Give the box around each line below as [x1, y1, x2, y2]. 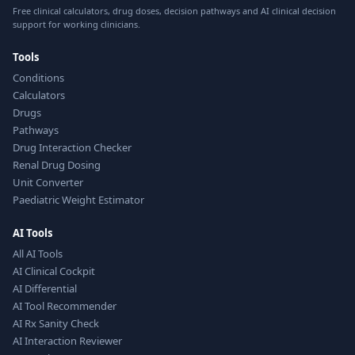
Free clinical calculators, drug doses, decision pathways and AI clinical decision [13, 5, 336, 17]
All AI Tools [13, 246, 63, 261]
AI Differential [13, 281, 77, 296]
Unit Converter [13, 175, 83, 189]
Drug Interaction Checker [13, 140, 132, 155]
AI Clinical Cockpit [13, 264, 95, 278]
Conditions [13, 71, 64, 85]
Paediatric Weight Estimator [13, 193, 144, 207]
